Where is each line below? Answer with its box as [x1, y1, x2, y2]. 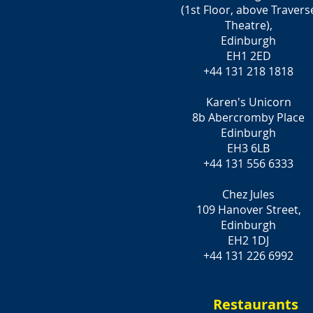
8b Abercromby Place [192, 110, 305, 125]
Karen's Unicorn [205, 94, 291, 110]
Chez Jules [222, 187, 275, 202]
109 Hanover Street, [196, 202, 301, 217]
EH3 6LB [227, 140, 270, 156]
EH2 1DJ [228, 233, 269, 248]
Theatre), [224, 17, 272, 33]
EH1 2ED [226, 48, 271, 64]
